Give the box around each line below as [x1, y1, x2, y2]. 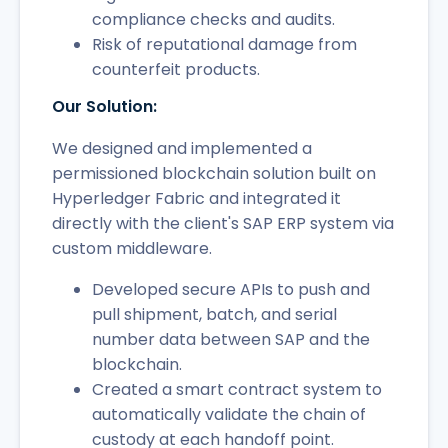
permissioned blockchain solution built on [52, 161, 376, 185]
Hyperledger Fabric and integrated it [52, 186, 341, 210]
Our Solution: [52, 94, 157, 118]
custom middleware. [52, 236, 212, 260]
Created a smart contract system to [92, 377, 382, 401]
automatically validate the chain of [92, 402, 366, 426]
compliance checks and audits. [92, 7, 335, 31]
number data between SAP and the [92, 327, 370, 351]
